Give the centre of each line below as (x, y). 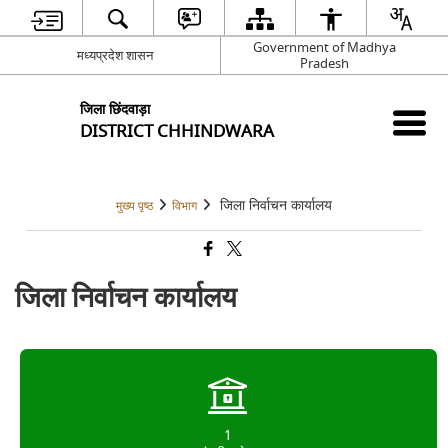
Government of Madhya (324, 47)
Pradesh (324, 63)
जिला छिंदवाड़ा (115, 109)
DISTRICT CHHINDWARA (177, 131)
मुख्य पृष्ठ (134, 206)
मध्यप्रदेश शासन (115, 55)
